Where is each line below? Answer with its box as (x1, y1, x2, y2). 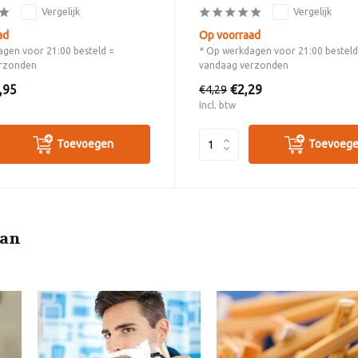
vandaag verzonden (198, 60, 288, 71)
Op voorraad (198, 29, 261, 42)
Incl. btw (198, 100, 236, 111)
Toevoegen (57, 137, 114, 151)
